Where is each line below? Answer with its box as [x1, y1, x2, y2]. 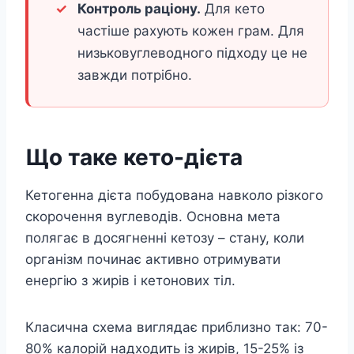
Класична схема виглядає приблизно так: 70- [25, 319, 328, 336]
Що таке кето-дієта [25, 144, 243, 171]
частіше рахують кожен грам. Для [77, 23, 304, 40]
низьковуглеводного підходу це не [77, 45, 307, 62]
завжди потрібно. [77, 67, 192, 84]
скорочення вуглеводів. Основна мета [25, 209, 281, 225]
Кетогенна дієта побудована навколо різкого [25, 187, 323, 204]
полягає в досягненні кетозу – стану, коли [25, 230, 304, 247]
